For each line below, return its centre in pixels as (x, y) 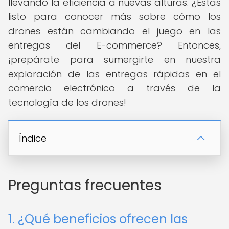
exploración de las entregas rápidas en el (114, 74)
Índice (33, 138)
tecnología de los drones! (67, 102)
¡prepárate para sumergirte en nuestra (114, 60)
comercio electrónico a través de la (114, 88)
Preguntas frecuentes (85, 185)
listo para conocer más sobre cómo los (114, 17)
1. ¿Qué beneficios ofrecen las (98, 219)
